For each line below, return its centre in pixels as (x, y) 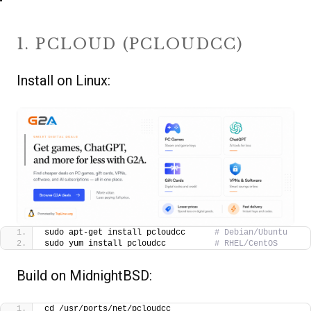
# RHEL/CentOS (246, 244)
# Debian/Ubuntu (251, 233)
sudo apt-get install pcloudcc (129, 233)
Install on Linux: (64, 80)
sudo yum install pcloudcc (129, 244)
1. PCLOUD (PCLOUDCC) (130, 44)
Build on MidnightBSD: (84, 276)
